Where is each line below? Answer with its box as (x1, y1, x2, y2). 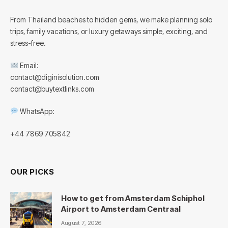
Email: (18, 61, 39, 70)
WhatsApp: (18, 106, 54, 116)
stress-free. (10, 38, 46, 47)
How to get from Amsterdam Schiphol (61, 193, 205, 203)
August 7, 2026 (61, 219, 102, 226)
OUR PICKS (10, 166, 54, 177)
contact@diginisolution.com (10, 72, 99, 81)
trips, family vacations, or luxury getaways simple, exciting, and (10, 26, 208, 36)
